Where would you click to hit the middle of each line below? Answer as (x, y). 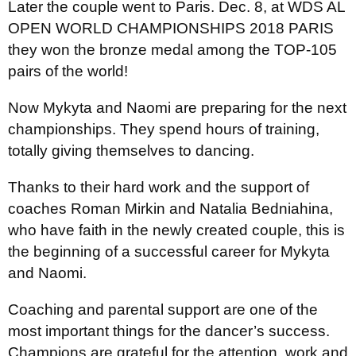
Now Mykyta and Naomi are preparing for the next (177, 107)
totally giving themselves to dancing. (131, 150)
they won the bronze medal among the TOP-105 (172, 49)
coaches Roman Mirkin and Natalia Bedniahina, (170, 208)
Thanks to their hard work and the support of (159, 187)
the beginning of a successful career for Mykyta (169, 251)
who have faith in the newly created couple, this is (176, 230)
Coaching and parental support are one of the (163, 309)
